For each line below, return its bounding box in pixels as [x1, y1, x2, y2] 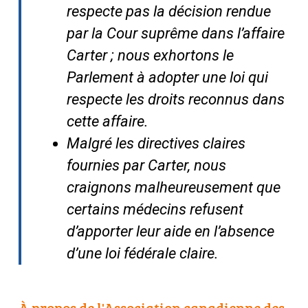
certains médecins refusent [66, 200, 243, 218]
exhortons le [153, 46, 234, 64]
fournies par [66, 156, 148, 174]
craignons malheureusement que [66, 178, 280, 196]
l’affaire [236, 24, 285, 42]
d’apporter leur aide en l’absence [66, 222, 274, 240]
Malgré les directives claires [66, 134, 245, 152]
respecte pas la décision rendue [66, 2, 271, 20]
